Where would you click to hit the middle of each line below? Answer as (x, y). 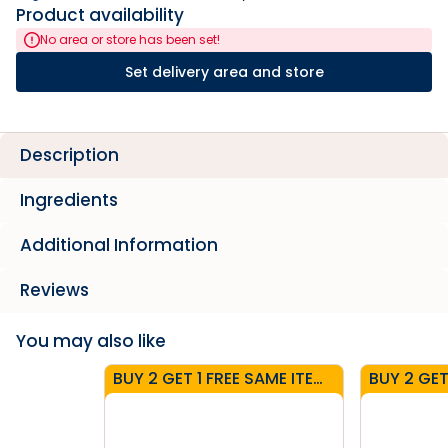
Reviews (54, 290)
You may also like (91, 341)
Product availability (100, 15)
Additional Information (119, 245)
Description (69, 155)
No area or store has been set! (130, 39)
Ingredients (69, 200)
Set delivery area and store (224, 72)
